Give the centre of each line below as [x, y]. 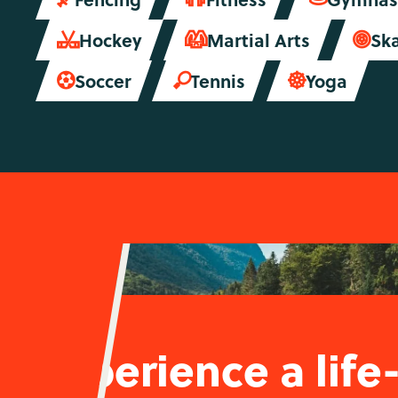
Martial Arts [259, 40]
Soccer [103, 80]
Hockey [111, 40]
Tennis [218, 80]
